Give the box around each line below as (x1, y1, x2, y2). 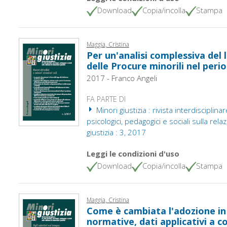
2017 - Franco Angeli (86, 72, 157, 83)
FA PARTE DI (86, 94, 126, 104)
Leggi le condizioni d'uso (86, 148, 179, 159)
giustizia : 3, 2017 (86, 127, 146, 137)
